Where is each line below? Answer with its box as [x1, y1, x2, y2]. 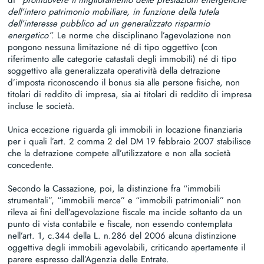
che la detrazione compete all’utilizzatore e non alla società [8, 146, 231, 160]
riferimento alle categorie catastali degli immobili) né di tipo [8, 52, 237, 65]
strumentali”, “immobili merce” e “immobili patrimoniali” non [8, 193, 242, 207]
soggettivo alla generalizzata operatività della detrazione [8, 64, 221, 77]
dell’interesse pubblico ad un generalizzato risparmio [8, 16, 210, 30]
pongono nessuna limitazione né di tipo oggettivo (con [8, 40, 218, 54]
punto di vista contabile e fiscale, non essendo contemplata [8, 217, 233, 230]
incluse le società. [8, 99, 75, 113]
